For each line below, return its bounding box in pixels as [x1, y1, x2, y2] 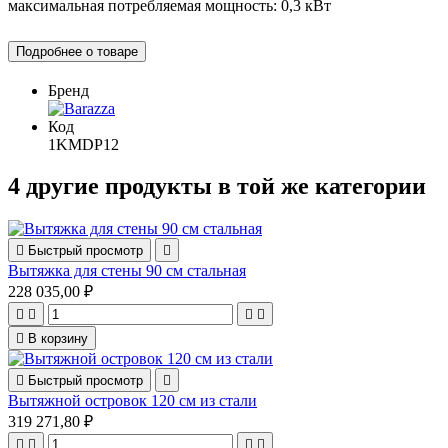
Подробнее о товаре [16, 43, 138, 59]
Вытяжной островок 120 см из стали [8, 392, 257, 410]
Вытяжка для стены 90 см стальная [8, 262, 246, 280]
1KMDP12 [48, 135, 119, 153]
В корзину [28, 331, 88, 347]
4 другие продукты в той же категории [8, 173, 426, 200]
